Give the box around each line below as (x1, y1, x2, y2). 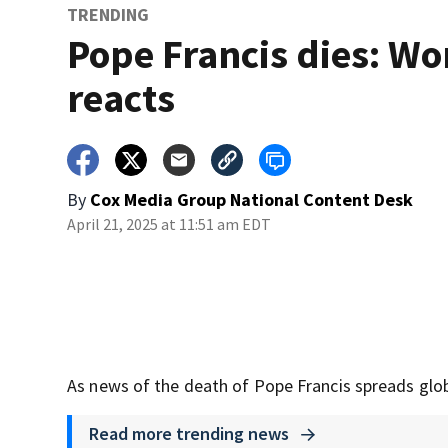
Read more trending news (89, 422, 294, 446)
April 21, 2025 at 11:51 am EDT (67, 214, 272, 235)
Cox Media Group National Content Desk (90, 188, 414, 212)
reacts (67, 73, 176, 124)
